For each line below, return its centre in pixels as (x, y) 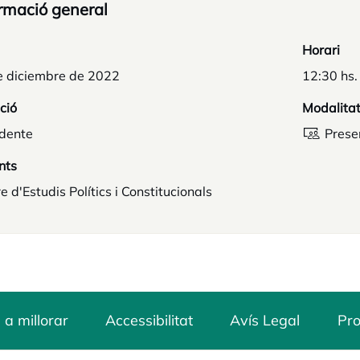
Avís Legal (265, 320)
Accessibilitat (149, 320)
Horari (321, 50)
